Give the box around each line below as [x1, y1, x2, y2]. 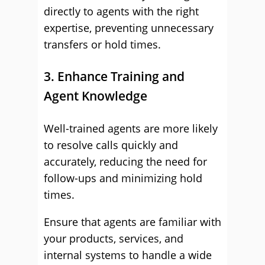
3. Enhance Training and [44, 68, 185, 85]
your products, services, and [44, 231, 183, 245]
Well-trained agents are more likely [44, 121, 218, 135]
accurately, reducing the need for [44, 154, 207, 169]
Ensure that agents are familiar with [44, 215, 221, 229]
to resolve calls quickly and [44, 138, 178, 152]
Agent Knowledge [44, 88, 147, 104]
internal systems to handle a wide [44, 248, 212, 262]
